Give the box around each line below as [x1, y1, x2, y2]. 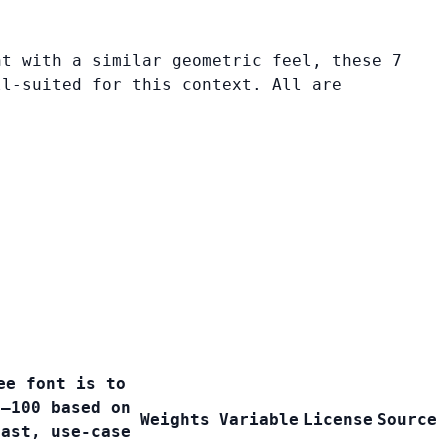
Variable [219, 410, 299, 430]
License [303, 410, 373, 430]
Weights [140, 410, 210, 430]
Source [377, 410, 437, 430]
